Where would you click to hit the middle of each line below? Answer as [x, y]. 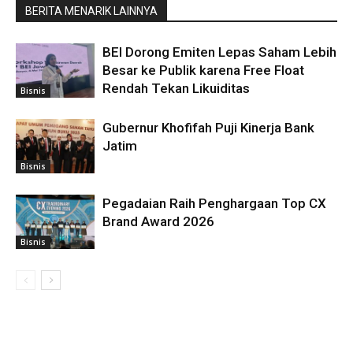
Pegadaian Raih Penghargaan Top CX [214, 203]
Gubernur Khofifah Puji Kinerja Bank [208, 127]
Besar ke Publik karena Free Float [203, 70]
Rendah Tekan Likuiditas [176, 88]
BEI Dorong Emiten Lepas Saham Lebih [219, 52]
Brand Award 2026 [158, 221]
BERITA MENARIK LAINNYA [91, 11]
